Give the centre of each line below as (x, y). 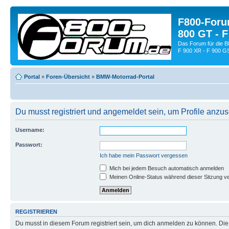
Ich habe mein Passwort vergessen (144, 155)
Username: (30, 130)
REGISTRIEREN (36, 211)
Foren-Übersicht (68, 76)
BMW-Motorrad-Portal (125, 76)
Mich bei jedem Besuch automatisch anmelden (166, 168)
